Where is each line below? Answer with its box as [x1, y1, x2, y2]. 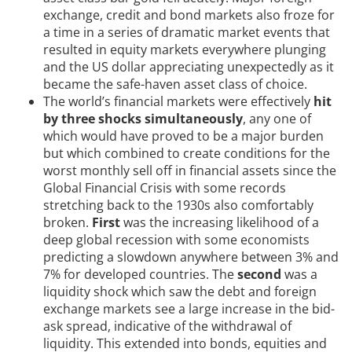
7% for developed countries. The [43, 266, 237, 284]
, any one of [243, 110, 311, 128]
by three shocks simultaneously [43, 110, 243, 128]
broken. [43, 214, 92, 232]
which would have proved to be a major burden [43, 127, 324, 145]
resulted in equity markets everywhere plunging [43, 41, 326, 59]
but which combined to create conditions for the [43, 145, 330, 163]
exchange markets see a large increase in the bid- [43, 300, 335, 318]
